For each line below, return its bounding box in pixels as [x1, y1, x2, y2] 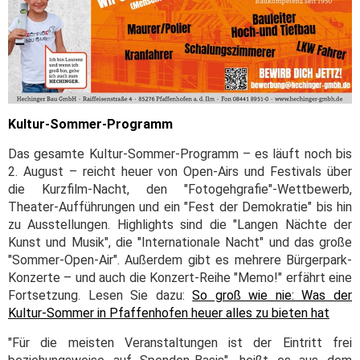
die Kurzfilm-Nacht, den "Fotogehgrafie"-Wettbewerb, [8, 182, 352, 198]
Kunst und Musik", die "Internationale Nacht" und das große [8, 235, 352, 251]
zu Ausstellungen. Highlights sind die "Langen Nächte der [8, 217, 352, 233]
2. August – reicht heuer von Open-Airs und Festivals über [8, 164, 352, 180]
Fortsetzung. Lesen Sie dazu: [8, 288, 193, 304]
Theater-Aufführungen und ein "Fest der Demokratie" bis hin [8, 199, 352, 215]
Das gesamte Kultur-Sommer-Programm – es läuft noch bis [8, 146, 352, 162]
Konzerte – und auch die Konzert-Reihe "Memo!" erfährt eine [8, 270, 352, 286]
